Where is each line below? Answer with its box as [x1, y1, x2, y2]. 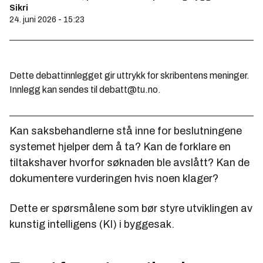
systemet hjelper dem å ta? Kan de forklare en [9, 140, 231, 153]
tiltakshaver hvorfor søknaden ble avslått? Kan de [9, 156, 249, 168]
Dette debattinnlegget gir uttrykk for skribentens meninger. [9, 70, 249, 80]
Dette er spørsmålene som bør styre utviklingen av [9, 202, 252, 214]
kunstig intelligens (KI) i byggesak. [9, 218, 174, 230]
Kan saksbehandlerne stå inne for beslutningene [9, 124, 242, 137]
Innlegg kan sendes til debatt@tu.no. [9, 84, 161, 95]
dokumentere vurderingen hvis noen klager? [9, 172, 218, 184]
